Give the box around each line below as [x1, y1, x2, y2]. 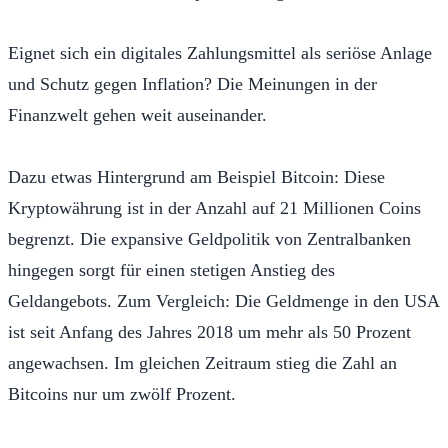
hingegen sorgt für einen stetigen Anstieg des [8, 259, 335, 280]
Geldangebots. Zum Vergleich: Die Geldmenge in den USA [8, 290, 439, 311]
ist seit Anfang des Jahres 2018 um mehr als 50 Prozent [8, 321, 411, 342]
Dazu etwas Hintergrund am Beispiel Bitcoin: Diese [8, 166, 385, 187]
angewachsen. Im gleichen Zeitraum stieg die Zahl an [8, 352, 397, 373]
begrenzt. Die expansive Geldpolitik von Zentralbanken [8, 228, 411, 249]
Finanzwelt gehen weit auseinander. [8, 104, 267, 125]
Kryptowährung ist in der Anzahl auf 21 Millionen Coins [8, 197, 421, 218]
